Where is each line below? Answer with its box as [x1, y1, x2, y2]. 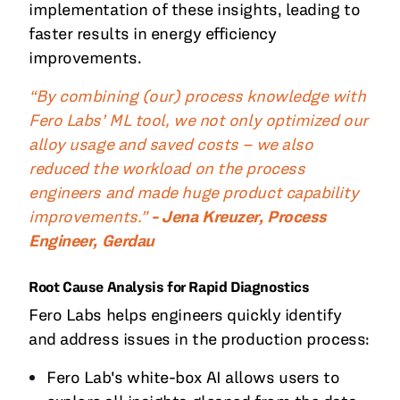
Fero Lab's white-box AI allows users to [46, 367, 340, 388]
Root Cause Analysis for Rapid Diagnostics [29, 278, 310, 296]
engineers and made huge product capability [29, 182, 359, 204]
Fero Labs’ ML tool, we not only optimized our [29, 110, 368, 131]
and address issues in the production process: [29, 329, 370, 350]
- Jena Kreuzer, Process [151, 206, 327, 228]
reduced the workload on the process [29, 158, 305, 179]
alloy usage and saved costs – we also [29, 134, 313, 155]
